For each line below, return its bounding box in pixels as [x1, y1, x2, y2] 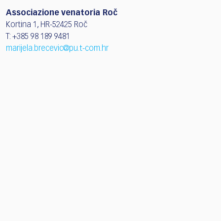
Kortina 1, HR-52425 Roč [6, 21, 87, 29]
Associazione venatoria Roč [6, 9, 117, 17]
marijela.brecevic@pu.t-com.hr [6, 44, 109, 53]
